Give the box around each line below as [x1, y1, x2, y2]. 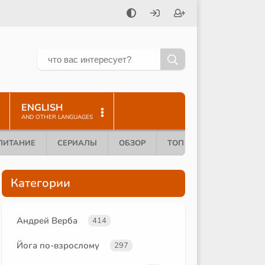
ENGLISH [21, 101, 63, 114]
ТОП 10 [167, 137, 196, 148]
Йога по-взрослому [17, 239, 99, 251]
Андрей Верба [17, 214, 77, 227]
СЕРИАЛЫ [57, 137, 97, 148]
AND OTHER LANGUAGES [21, 112, 93, 121]
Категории [11, 174, 70, 191]
